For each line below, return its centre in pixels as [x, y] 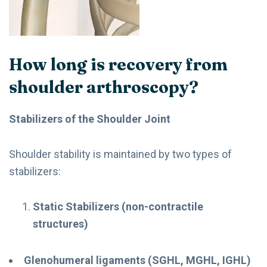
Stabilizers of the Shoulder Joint [90, 119]
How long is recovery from [118, 64]
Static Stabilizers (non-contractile [118, 206]
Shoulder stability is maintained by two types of [120, 154]
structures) [60, 223]
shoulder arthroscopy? [104, 87]
